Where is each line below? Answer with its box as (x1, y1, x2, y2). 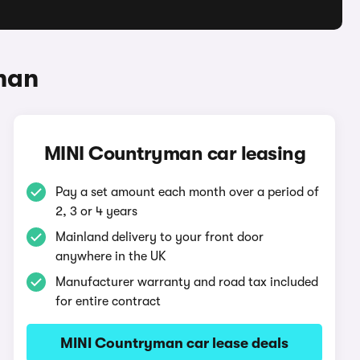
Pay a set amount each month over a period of (55, 185, 320, 199)
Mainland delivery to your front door (55, 230, 264, 244)
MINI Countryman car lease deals (60, 335, 289, 351)
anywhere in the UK (55, 249, 167, 264)
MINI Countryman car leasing (43, 142, 306, 165)
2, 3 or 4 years (55, 204, 138, 219)
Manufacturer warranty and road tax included (55, 275, 319, 289)
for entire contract (55, 294, 162, 309)
